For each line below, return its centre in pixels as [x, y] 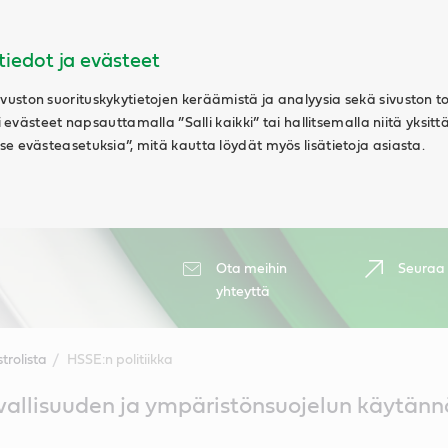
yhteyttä [243, 292]
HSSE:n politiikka [119, 360]
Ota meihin [251, 269]
